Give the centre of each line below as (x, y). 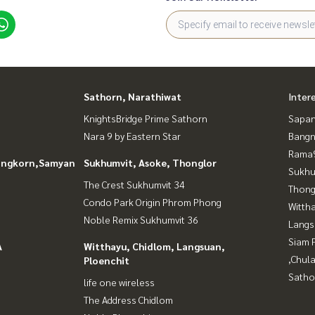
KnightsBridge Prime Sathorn (146, 118)
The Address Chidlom (128, 300)
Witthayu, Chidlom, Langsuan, (154, 246)
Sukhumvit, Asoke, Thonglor (150, 162)
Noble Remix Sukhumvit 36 (141, 219)
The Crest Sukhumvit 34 (134, 184)
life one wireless (119, 282)
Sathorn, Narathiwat (133, 96)
